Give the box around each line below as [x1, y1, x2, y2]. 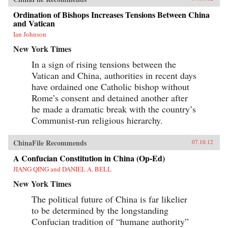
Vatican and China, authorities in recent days [32, 69, 196, 82]
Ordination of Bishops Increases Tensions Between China [13, 9, 210, 21]
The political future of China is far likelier [32, 193, 187, 206]
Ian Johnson [13, 30, 46, 39]
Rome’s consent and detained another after [32, 92, 188, 104]
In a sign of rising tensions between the [32, 58, 176, 71]
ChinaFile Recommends [13, 137, 87, 149]
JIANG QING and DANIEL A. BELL [13, 164, 111, 174]
